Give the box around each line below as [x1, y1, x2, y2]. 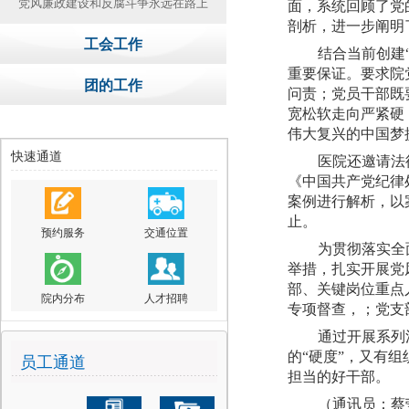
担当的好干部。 [288, 369, 390, 384]
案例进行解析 [288, 194, 375, 209]
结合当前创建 [318, 46, 406, 61]
